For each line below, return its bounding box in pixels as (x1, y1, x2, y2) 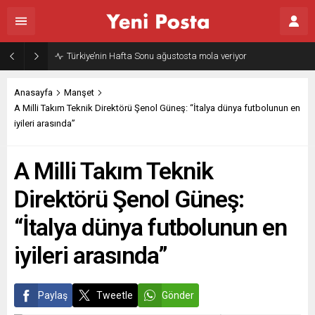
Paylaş (38, 290, 67, 301)
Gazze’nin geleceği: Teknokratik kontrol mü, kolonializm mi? (67, 51, 295, 61)
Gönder (162, 290, 194, 301)
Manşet (64, 87, 94, 98)
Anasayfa (14, 87, 53, 98)
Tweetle (96, 290, 133, 301)
